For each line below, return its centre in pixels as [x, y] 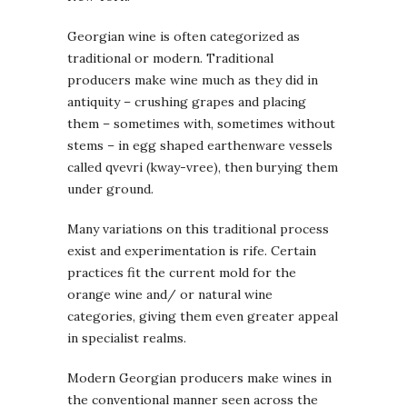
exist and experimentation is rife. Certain [192, 250]
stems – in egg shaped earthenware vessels [200, 145]
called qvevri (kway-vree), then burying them [203, 167]
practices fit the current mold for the [182, 272]
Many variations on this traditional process [198, 228]
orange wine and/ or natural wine [170, 294]
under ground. [110, 189]
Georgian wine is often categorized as [184, 36]
